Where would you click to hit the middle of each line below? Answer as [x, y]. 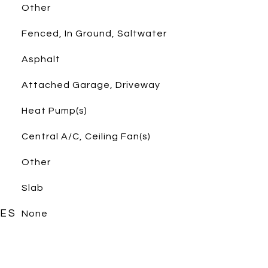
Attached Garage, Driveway [91, 85]
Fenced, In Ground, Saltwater [94, 33]
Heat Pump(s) [54, 111]
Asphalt [41, 59]
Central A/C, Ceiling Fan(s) [86, 136]
